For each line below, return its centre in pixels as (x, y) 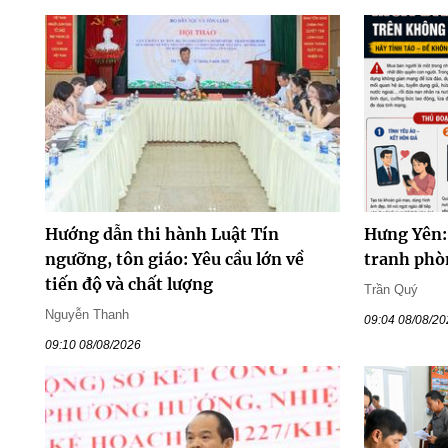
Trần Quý (391, 289)
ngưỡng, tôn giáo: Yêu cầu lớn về (174, 258)
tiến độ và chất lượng (128, 283)
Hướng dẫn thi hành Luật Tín (161, 233)
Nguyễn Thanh (86, 314)
